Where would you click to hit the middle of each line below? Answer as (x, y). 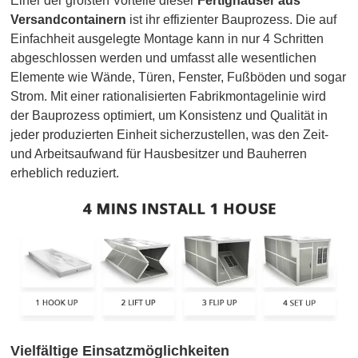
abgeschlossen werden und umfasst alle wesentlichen (164, 58)
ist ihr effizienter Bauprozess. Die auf (232, 20)
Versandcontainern (69, 20)
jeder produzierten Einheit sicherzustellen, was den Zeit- (170, 135)
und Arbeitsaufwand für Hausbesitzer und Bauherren (159, 154)
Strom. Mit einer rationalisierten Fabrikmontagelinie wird (169, 97)
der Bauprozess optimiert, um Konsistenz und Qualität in (169, 116)
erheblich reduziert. (65, 173)
